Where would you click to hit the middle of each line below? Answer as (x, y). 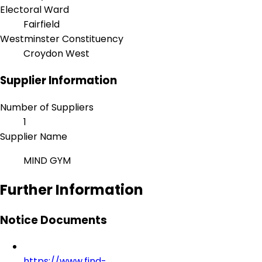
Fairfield (42, 25)
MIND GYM (48, 160)
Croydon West (56, 54)
